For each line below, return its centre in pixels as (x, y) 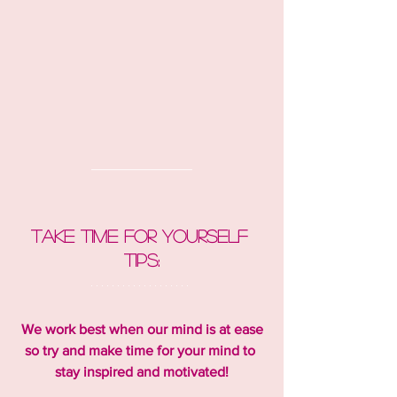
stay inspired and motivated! (142, 372)
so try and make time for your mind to (142, 351)
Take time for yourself (142, 236)
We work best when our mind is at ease (144, 330)
